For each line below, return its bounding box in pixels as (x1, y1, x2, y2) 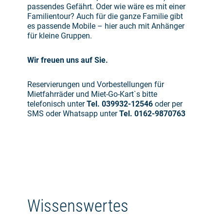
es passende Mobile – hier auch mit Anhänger (27, 21, 184, 31)
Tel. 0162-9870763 (119, 109, 185, 119)
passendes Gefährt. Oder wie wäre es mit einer (27, 2, 185, 12)
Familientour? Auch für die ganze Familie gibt (27, 12, 183, 21)
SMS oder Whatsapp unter (27, 109, 119, 119)
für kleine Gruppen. (27, 31, 92, 41)
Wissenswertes (27, 196, 128, 217)
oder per (153, 99, 182, 109)
